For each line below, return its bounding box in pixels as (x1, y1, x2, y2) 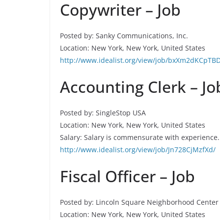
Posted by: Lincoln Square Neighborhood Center (60, 197, 219, 207)
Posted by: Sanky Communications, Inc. (60, 31, 188, 40)
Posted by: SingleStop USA (60, 108, 146, 117)
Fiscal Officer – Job (60, 165, 195, 187)
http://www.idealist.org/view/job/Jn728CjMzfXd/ (60, 145, 216, 154)
